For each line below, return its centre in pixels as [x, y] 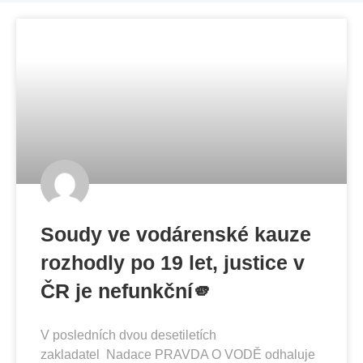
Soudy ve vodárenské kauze [176, 234]
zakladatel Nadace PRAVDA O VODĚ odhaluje [178, 354]
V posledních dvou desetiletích [128, 335]
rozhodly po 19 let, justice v [173, 262]
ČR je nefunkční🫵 [127, 290]
